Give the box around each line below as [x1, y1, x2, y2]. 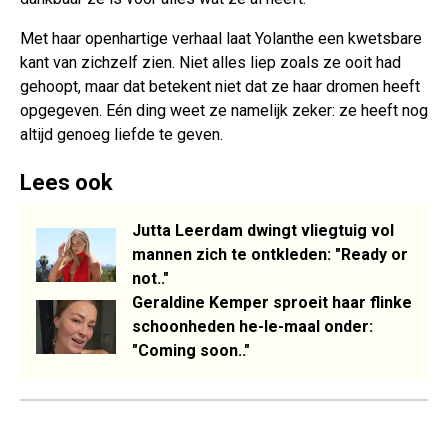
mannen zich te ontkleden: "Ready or [132, 244, 408, 264]
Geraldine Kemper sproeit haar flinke [132, 292, 412, 312]
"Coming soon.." [132, 340, 250, 360]
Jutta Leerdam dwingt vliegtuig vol [132, 220, 394, 240]
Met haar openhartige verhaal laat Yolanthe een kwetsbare [20, 28, 422, 48]
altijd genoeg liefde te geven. [20, 124, 223, 144]
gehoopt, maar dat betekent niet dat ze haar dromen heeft [20, 76, 420, 96]
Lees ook [20, 169, 113, 195]
